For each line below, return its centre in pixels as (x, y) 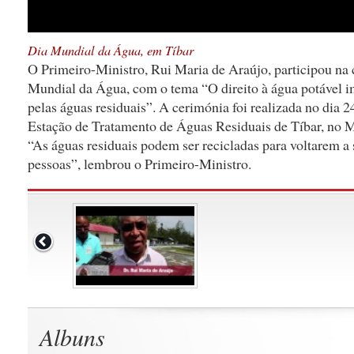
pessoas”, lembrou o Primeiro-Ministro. (139, 164)
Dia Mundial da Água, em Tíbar (111, 50)
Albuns (72, 337)
